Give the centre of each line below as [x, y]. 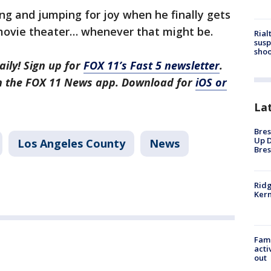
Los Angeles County [71, 143]
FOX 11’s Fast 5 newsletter [152, 65]
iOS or [211, 82]
